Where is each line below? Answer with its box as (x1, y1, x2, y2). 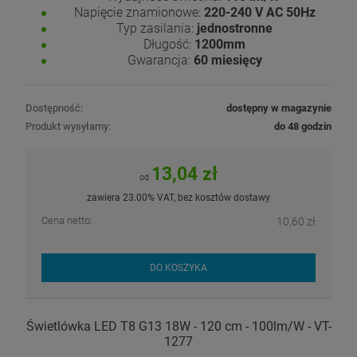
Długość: (143, 36, 191, 52)
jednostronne (197, 20, 273, 36)
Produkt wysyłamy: (25, 120, 111, 132)
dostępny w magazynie (226, 101, 331, 114)
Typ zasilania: (116, 20, 197, 36)
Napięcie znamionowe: (73, 4, 204, 20)
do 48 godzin (274, 120, 331, 132)
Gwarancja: (127, 52, 194, 68)
